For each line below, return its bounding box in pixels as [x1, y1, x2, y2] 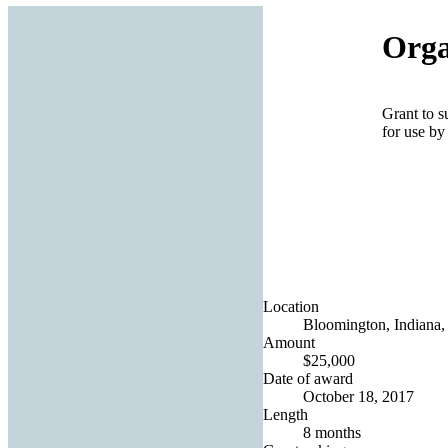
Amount [263, 333, 315, 351]
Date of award [263, 369, 353, 387]
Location [263, 297, 319, 315]
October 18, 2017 [303, 387, 414, 405]
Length [263, 405, 308, 423]
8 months [303, 423, 361, 441]
